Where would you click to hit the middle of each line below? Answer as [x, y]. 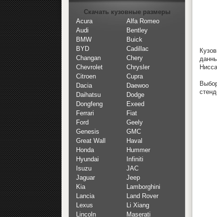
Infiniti [135, 159]
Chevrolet [89, 67]
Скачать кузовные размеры [127, 12]
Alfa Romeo [143, 21]
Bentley [137, 31]
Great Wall [91, 141]
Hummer [138, 150]
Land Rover [142, 196]
